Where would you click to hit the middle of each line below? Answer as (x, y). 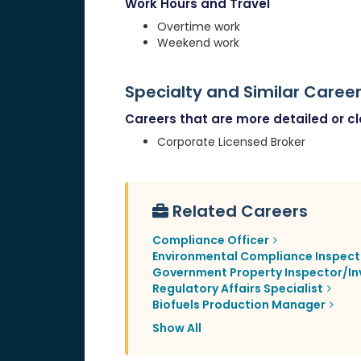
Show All (176, 328)
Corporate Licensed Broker (231, 142)
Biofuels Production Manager (239, 305)
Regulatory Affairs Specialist (237, 289)
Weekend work (198, 43)
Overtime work (198, 27)
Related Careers (240, 212)
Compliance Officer (210, 241)
